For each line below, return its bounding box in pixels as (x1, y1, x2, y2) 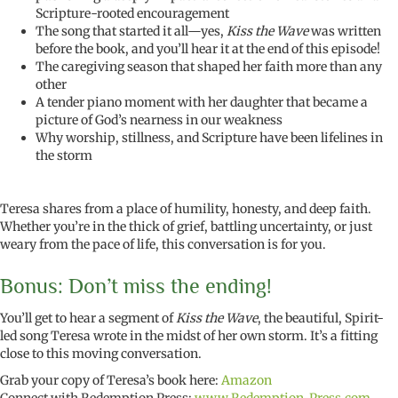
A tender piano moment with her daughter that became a (36, 94, 368, 111)
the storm (36, 147, 92, 164)
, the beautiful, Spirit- (258, 310, 384, 327)
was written (311, 23, 381, 40)
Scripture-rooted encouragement (36, 5, 229, 22)
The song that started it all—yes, (36, 23, 227, 40)
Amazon (221, 372, 272, 389)
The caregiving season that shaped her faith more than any (36, 59, 382, 76)
